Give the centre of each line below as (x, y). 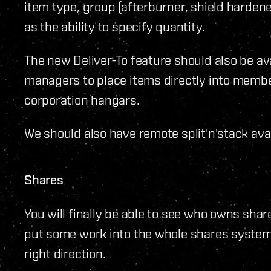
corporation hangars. (82, 99)
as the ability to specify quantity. (115, 26)
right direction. (65, 253)
